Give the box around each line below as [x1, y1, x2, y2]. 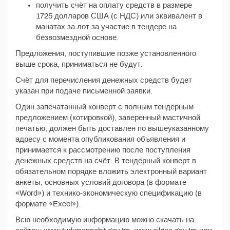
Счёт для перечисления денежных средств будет [15, 76, 192, 84]
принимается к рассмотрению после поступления [15, 146, 190, 154]
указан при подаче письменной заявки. [15, 87, 152, 95]
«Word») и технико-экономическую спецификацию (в [15, 189, 202, 197]
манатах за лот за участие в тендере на [36, 23, 177, 31]
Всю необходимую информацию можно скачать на [15, 216, 194, 224]
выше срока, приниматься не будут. [15, 60, 143, 68]
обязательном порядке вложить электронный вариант [15, 167, 207, 176]
